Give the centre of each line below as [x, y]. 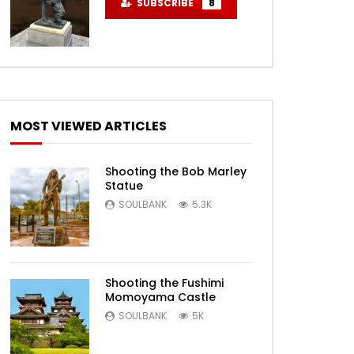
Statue [124, 186]
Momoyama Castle [160, 297]
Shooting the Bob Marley [176, 171]
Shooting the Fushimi [164, 283]
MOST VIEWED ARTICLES [88, 126]
